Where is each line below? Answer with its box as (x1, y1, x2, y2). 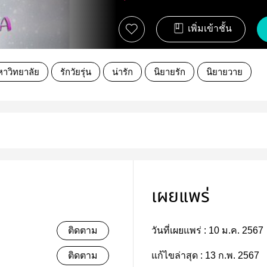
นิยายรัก (154, 67, 185, 77)
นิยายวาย (206, 67, 243, 77)
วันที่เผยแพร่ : (151, 225, 209, 235)
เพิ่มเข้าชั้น (188, 23, 232, 34)
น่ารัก (112, 67, 133, 77)
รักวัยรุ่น (60, 67, 91, 77)
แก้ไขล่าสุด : (151, 250, 205, 260)
